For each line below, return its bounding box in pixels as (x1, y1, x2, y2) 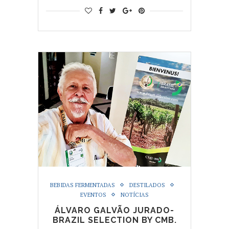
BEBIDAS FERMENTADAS (50, 181, 115, 189)
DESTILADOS (129, 181, 165, 189)
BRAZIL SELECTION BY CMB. (52, 215, 177, 225)
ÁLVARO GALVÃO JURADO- (55, 205, 174, 215)
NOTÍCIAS (121, 191, 149, 198)
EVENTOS (80, 191, 106, 198)
